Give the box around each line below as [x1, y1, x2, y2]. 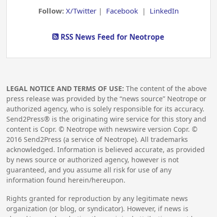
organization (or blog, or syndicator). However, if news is [6, 203, 189, 213]
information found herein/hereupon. [6, 175, 126, 185]
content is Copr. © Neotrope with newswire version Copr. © [6, 124, 198, 134]
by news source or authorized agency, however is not [6, 155, 179, 165]
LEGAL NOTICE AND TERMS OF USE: [6, 84, 124, 93]
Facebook [106, 5, 138, 15]
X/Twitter [65, 5, 96, 15]
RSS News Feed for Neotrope [59, 31, 165, 42]
